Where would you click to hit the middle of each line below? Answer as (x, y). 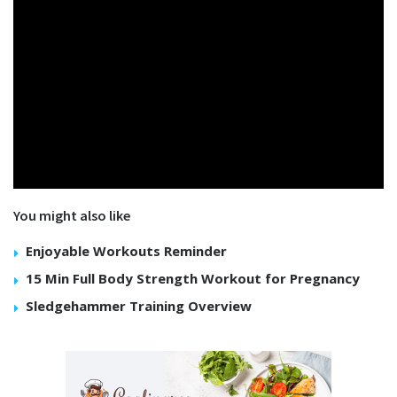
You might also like (72, 215)
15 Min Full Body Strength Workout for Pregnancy (193, 278)
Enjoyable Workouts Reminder (126, 250)
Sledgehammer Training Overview (139, 305)
